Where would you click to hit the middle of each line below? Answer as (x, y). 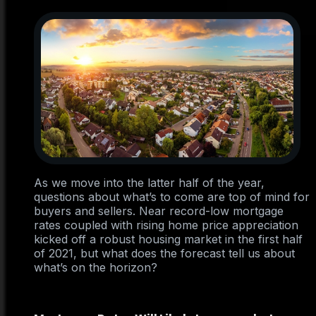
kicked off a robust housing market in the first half (168, 239)
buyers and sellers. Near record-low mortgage (159, 211)
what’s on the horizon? (96, 268)
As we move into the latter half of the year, (149, 183)
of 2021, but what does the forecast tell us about (164, 254)
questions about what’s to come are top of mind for (172, 197)
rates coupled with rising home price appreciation (166, 225)
